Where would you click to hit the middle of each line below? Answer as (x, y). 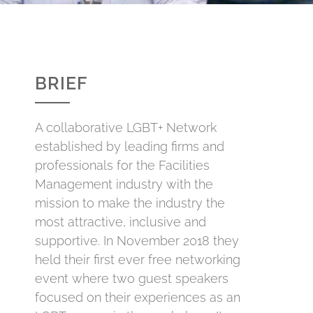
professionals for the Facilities (122, 166)
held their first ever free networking (138, 260)
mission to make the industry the (130, 203)
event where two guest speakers (132, 279)
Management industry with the (124, 184)
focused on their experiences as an (138, 298)
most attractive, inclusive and (121, 222)
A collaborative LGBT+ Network (126, 128)
